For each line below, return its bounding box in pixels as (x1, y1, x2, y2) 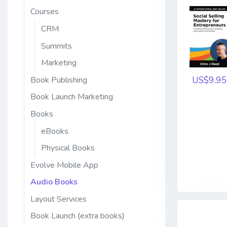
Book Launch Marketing (30, 91, 113, 103)
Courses (30, 6, 59, 18)
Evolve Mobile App (30, 159, 98, 171)
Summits (41, 40, 72, 52)
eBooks (41, 125, 68, 137)
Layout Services (30, 193, 87, 205)
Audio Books (30, 176, 78, 188)
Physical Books (41, 142, 95, 154)
